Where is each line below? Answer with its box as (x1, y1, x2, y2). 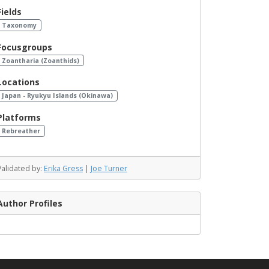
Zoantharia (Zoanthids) (1, 56, 79, 65)
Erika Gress (44, 163, 83, 174)
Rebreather (1, 127, 40, 136)
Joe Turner (91, 163, 127, 174)
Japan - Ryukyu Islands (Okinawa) (1, 91, 113, 100)
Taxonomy (1, 21, 37, 29)
